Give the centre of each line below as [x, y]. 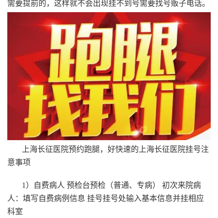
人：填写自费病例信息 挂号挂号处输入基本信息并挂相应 [106, 198]
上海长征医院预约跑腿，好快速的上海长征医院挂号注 [115, 149]
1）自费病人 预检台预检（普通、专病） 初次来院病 [111, 185]
